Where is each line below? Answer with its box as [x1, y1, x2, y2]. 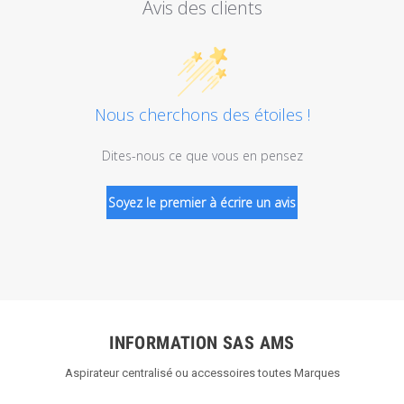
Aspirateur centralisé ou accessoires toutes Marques [64, 365, 340, 380]
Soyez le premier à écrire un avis [108, 193, 296, 211]
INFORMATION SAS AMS [109, 331, 295, 353]
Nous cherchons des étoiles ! [94, 103, 310, 125]
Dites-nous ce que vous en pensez [101, 146, 303, 164]
